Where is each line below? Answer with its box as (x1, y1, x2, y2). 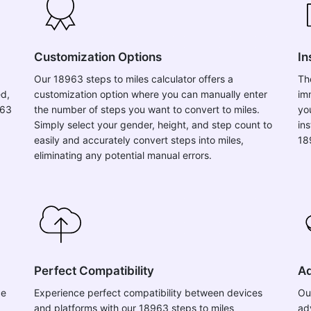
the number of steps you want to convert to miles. (34, 103, 260, 115)
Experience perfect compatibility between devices (34, 287, 262, 299)
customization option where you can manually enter (34, 88, 267, 100)
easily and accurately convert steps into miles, (34, 134, 244, 146)
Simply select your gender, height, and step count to (34, 119, 272, 131)
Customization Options (34, 50, 162, 64)
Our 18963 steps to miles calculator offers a (34, 73, 233, 85)
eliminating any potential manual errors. (34, 149, 212, 161)
